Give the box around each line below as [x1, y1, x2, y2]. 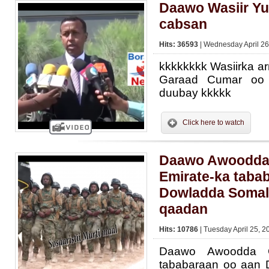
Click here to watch [183, 118, 244, 127]
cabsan [159, 16, 207, 32]
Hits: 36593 [159, 40, 200, 49]
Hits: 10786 [159, 225, 200, 234]
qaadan [159, 201, 208, 217]
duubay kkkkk [159, 86, 231, 99]
